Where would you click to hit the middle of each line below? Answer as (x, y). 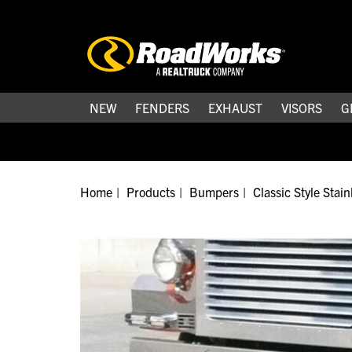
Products (151, 191)
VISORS (302, 107)
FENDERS (162, 107)
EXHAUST (235, 107)
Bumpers (214, 191)
